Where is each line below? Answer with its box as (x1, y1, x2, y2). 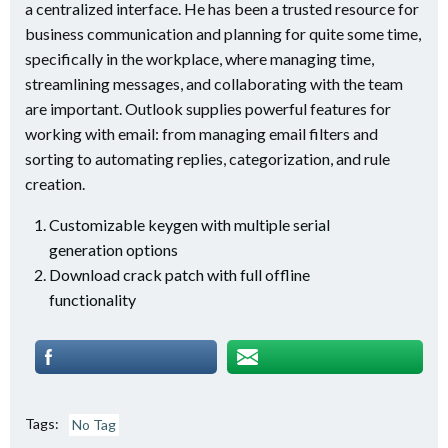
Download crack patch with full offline (49, 265, 310, 284)
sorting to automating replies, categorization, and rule (25, 149, 390, 168)
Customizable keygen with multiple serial (49, 215, 330, 234)
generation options (49, 240, 178, 259)
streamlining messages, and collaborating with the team (25, 74, 403, 93)
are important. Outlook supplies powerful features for (25, 99, 391, 118)
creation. (25, 174, 85, 193)
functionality (49, 290, 136, 309)
